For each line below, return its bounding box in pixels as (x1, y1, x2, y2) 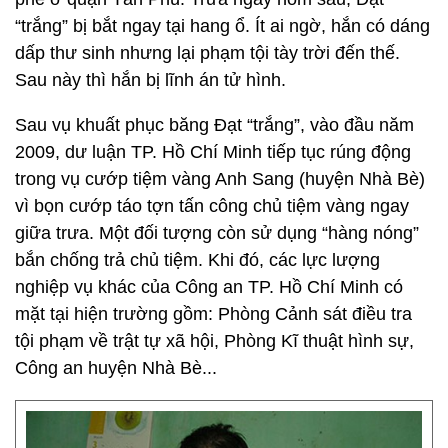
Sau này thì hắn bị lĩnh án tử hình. (15, 70, 286, 90)
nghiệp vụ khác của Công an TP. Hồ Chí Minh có (15, 277, 403, 297)
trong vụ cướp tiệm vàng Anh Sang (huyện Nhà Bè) (15, 169, 425, 189)
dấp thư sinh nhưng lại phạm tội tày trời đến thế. (15, 43, 400, 63)
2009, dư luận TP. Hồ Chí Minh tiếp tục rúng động (15, 142, 411, 162)
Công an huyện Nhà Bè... (15, 358, 217, 378)
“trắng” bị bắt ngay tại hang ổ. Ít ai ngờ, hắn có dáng (15, 16, 430, 36)
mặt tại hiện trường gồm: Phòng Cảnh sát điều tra (15, 304, 412, 324)
